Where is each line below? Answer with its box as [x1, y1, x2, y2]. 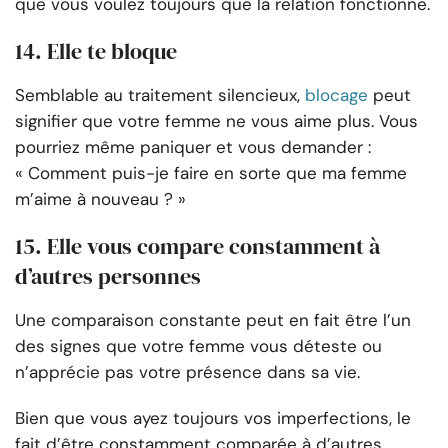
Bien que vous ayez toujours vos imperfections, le [15, 407, 411, 430]
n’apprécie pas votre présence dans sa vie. [15, 361, 360, 384]
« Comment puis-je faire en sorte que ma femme [15, 162, 407, 185]
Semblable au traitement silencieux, [15, 84, 300, 107]
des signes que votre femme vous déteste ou [15, 335, 382, 358]
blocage [305, 84, 368, 107]
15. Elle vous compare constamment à [15, 231, 380, 262]
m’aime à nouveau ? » [15, 188, 186, 211]
